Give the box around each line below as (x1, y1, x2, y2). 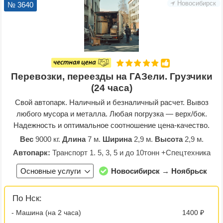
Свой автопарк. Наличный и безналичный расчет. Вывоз (14, 98, 209, 107)
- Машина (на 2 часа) (11, 208, 81, 217)
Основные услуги (20, 166, 81, 175)
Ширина (102, 134, 132, 143)
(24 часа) (91, 82, 132, 93)
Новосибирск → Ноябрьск (111, 166, 207, 175)
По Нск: (12, 193, 42, 203)
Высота (154, 134, 183, 143)
